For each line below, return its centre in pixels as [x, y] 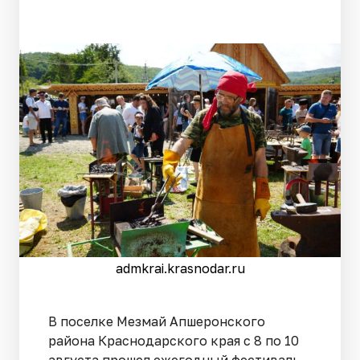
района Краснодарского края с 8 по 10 [174, 341]
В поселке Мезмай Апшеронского [157, 322]
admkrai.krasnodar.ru [180, 269]
